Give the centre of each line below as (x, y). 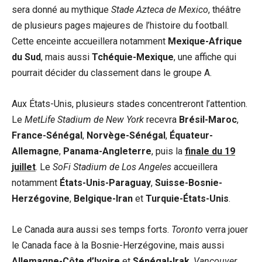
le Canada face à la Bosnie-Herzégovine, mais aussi (118, 245)
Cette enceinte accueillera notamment (90, 41)
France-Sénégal (47, 135)
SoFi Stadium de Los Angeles (112, 167)
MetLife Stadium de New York (84, 119)
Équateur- (191, 135)
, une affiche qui (205, 57)
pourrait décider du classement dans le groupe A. (112, 73)
